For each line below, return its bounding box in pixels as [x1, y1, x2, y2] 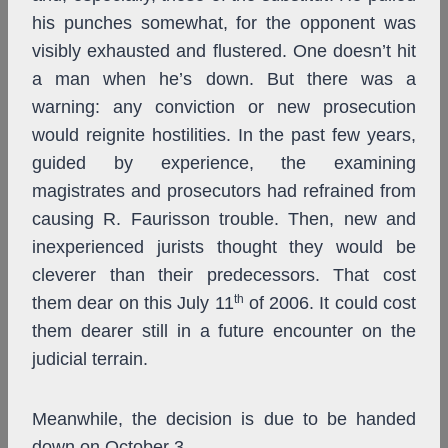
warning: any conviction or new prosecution [32, 97, 416, 118]
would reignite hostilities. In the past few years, [32, 125, 416, 146]
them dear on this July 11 [32, 293, 234, 314]
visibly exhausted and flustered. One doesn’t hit [32, 41, 416, 62]
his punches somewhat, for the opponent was [32, 13, 416, 34]
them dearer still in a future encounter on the [32, 321, 416, 342]
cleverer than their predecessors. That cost [32, 265, 416, 286]
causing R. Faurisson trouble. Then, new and [32, 209, 416, 230]
